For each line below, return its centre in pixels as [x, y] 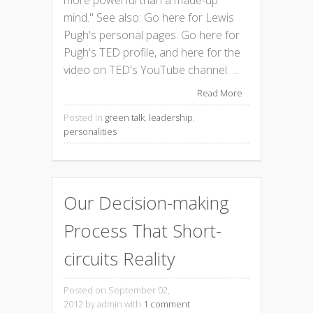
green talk [125, 117]
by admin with [113, 304]
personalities [90, 131]
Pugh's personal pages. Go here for [152, 35]
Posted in [84, 117]
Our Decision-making [146, 203]
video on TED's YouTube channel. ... [151, 70]
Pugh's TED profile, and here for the [152, 52]
